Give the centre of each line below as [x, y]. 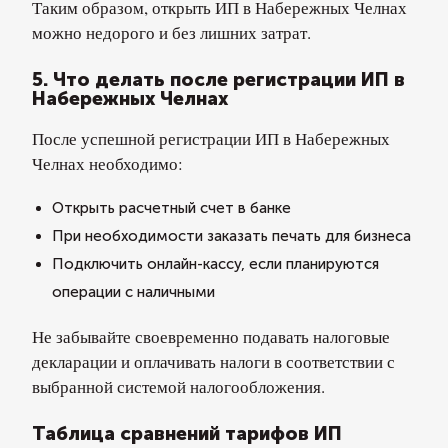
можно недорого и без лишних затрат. [171, 32]
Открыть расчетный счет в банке [171, 208]
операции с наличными [133, 292]
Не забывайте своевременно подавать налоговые [211, 336]
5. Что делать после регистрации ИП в [218, 79]
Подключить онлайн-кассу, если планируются [215, 264]
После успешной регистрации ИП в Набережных [211, 138]
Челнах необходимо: [107, 163]
